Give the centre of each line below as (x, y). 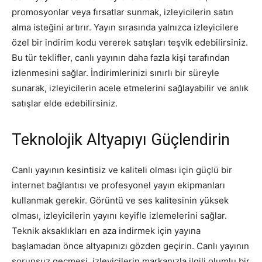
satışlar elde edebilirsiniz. (65, 103)
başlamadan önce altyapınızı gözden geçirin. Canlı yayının (130, 246)
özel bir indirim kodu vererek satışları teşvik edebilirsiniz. (130, 42)
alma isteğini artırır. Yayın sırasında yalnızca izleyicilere (125, 27)
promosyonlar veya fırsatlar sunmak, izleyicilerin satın (123, 12)
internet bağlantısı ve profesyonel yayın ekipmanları (118, 185)
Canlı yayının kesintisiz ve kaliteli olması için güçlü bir (122, 170)
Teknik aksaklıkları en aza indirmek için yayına (106, 230)
